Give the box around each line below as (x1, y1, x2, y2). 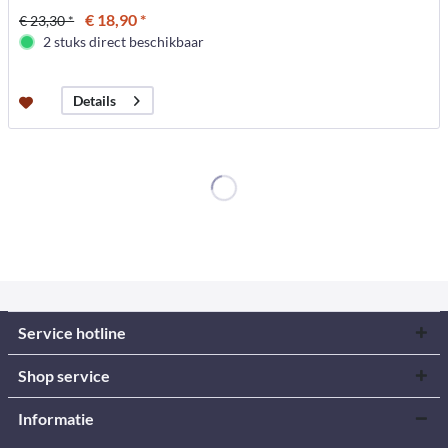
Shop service (18, 365, 110, 385)
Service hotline (18, 322, 126, 342)
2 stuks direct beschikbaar (43, 33, 205, 51)
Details (73, 92, 117, 110)
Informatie (18, 408, 94, 428)
